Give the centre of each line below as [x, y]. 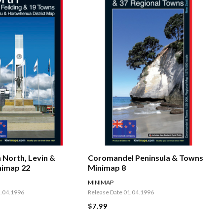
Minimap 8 [107, 168]
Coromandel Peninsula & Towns [145, 158]
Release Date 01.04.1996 [121, 192]
